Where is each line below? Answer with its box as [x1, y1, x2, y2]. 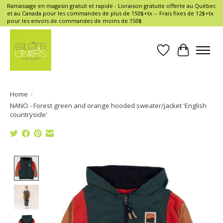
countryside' [10, 110, 47, 119]
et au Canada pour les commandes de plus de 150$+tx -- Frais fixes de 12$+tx [6, 9, 214, 17]
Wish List [163, 50, 197, 61]
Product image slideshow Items [43, 155, 159, 167]
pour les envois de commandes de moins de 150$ [6, 17, 142, 25]
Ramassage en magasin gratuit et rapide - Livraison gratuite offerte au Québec [6, 2, 216, 10]
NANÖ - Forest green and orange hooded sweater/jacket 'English [10, 101, 207, 110]
